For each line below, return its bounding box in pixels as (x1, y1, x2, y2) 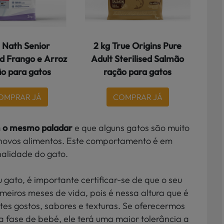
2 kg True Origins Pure (93, 39, 182, 51)
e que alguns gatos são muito (74, 121, 189, 133)
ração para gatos (103, 65, 172, 77)
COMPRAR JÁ (112, 91, 162, 102)
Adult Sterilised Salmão (91, 52, 184, 64)
